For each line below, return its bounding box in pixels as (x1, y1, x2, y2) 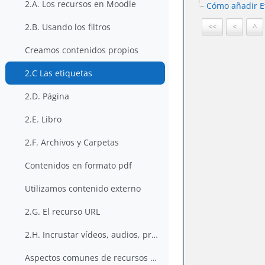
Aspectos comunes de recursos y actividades (150, 252, 157, 264)
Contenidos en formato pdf (25, 160, 132, 172)
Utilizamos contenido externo (25, 183, 141, 195)
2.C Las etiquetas (25, 67, 93, 79)
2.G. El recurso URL (25, 206, 101, 218)
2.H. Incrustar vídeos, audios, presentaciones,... (151, 229, 159, 241)
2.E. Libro (25, 114, 62, 125)
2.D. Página (25, 91, 70, 102)
